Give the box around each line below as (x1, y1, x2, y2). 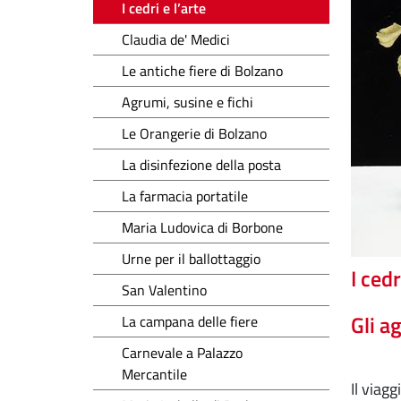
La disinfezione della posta (122, 153, 281, 175)
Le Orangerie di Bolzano (122, 122, 267, 144)
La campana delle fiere (122, 310, 258, 332)
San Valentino (122, 278, 207, 301)
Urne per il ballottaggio (122, 247, 260, 269)
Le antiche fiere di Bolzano (122, 59, 283, 81)
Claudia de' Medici (122, 28, 230, 50)
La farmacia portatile (122, 184, 248, 207)
